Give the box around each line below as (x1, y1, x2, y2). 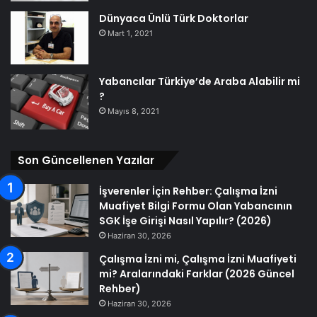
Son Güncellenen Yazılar (18, 153, 154, 168)
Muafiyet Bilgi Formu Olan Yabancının (99, 199, 292, 214)
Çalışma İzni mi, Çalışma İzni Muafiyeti (99, 252, 296, 267)
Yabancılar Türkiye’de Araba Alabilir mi (99, 74, 300, 89)
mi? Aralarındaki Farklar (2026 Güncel (99, 267, 294, 282)
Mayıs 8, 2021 (108, 106, 159, 117)
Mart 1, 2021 (108, 28, 153, 39)
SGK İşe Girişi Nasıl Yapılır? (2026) (99, 214, 272, 229)
